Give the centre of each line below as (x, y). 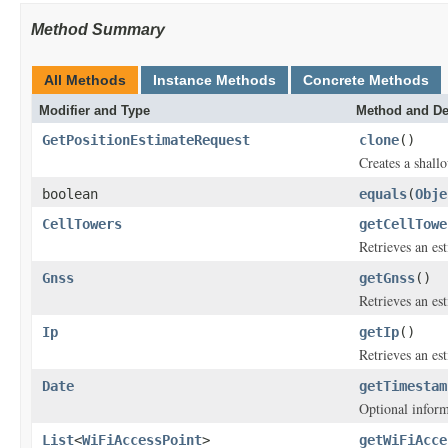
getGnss (387, 278)
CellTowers (82, 224)
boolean (70, 194)
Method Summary (98, 29)
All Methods (85, 80)
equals (383, 194)
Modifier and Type (94, 110)
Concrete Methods (366, 80)
